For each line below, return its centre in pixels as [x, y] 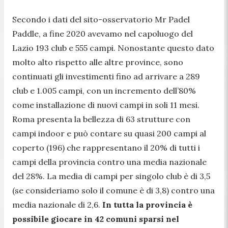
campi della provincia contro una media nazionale [109, 162]
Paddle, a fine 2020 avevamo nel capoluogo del [103, 33]
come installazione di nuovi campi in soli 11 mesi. [106, 105]
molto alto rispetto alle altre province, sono [98, 62]
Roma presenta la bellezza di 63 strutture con [101, 119]
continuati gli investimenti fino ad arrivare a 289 [106, 76]
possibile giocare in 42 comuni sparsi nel [96, 219]
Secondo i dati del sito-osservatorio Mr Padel [101, 19]
